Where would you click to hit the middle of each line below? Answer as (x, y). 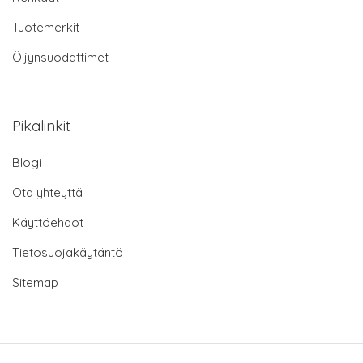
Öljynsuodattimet (60, 57)
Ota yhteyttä (47, 192)
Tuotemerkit (46, 27)
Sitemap (35, 282)
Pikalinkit (41, 126)
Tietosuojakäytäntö (68, 252)
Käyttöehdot (48, 222)
